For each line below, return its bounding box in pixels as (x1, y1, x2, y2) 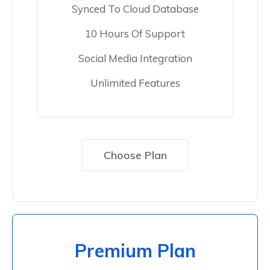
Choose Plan (103, 148, 167, 163)
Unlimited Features (90, 77, 180, 90)
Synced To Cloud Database (71, 2, 199, 16)
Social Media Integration (78, 52, 192, 65)
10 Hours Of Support (85, 27, 185, 40)
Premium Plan (74, 239, 196, 263)
